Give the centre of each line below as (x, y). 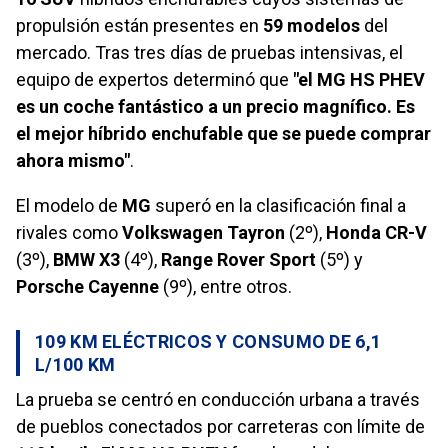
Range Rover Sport (238, 259)
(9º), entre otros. (225, 286)
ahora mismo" (73, 160)
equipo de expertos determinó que (154, 79)
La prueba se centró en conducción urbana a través (218, 399)
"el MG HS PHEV (359, 79)
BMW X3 (86, 259)
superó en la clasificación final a (278, 205)
